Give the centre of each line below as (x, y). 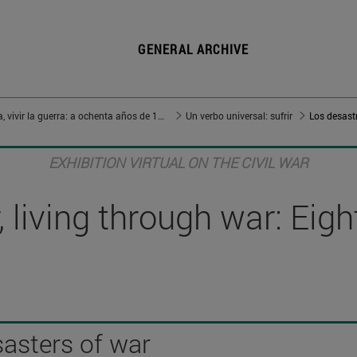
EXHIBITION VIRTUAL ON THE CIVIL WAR (178, 163)
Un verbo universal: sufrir (239, 116)
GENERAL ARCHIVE (194, 49)
